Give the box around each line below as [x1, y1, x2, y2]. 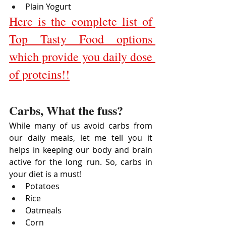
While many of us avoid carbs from [9, 120, 152, 132]
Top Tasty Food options [9, 31, 152, 47]
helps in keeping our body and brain [9, 144, 152, 156]
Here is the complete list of [9, 13, 152, 30]
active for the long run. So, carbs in [9, 156, 152, 168]
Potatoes [25, 181, 60, 192]
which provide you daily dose [9, 48, 152, 65]
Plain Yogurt [25, 1, 71, 13]
